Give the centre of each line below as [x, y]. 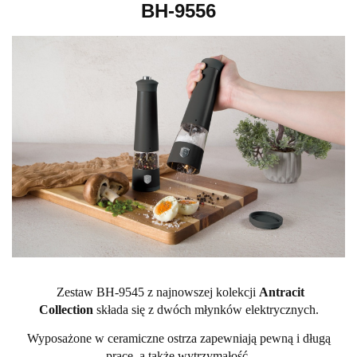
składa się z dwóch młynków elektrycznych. [206, 310]
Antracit [281, 292]
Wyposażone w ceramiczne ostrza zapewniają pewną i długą [178, 339]
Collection [66, 310]
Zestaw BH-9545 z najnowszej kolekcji [157, 292]
